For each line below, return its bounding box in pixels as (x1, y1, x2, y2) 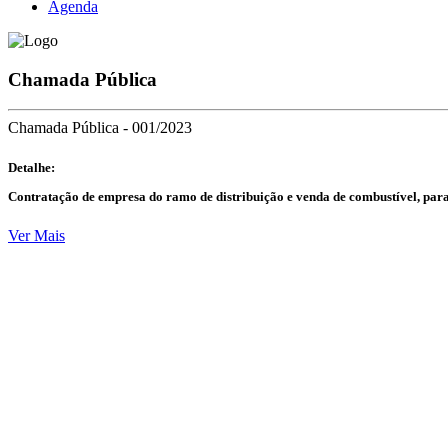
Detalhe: (8, 159, 55, 175)
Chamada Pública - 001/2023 (8, 119, 192, 137)
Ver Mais (8, 227, 65, 245)
